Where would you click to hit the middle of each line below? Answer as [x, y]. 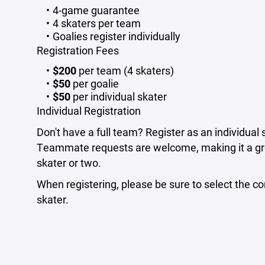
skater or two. [69, 163]
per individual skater [118, 96]
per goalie [94, 83]
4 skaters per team [96, 23]
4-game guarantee [96, 10]
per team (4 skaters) [125, 70]
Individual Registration [89, 111]
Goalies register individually [116, 36]
